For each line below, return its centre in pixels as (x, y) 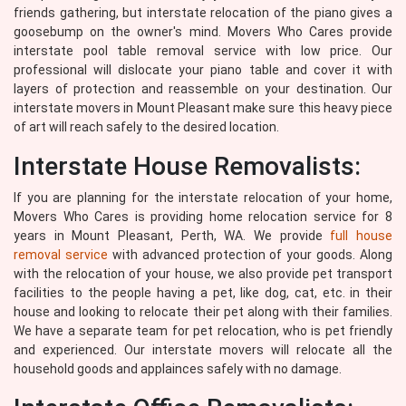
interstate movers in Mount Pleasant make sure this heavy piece (203, 108)
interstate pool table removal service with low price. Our (203, 51)
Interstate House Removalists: (187, 166)
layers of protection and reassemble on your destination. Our (203, 89)
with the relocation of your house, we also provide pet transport (203, 274)
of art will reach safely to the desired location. (146, 127)
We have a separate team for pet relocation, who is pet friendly (203, 331)
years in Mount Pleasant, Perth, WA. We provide (172, 236)
